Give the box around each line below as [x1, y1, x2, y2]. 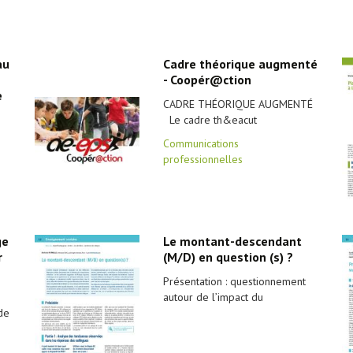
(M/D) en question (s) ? [162, 249, 293, 265]
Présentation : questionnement [162, 274, 306, 288]
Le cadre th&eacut [162, 113, 257, 127]
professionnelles [162, 152, 243, 166]
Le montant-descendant [162, 233, 302, 249]
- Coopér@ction [162, 72, 251, 87]
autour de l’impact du [162, 290, 263, 304]
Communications [162, 136, 239, 150]
